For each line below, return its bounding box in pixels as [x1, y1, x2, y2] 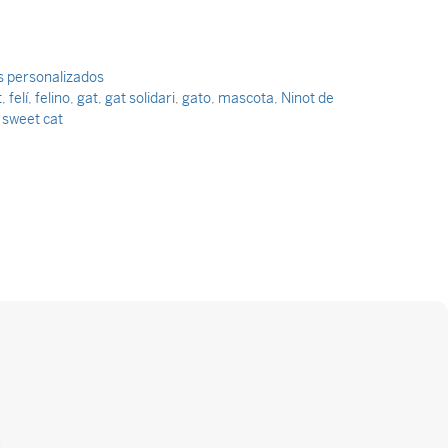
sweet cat [2, 110, 63, 129]
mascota [218, 89, 274, 108]
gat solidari [105, 89, 175, 108]
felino [35, 89, 70, 108]
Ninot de [281, 89, 334, 108]
